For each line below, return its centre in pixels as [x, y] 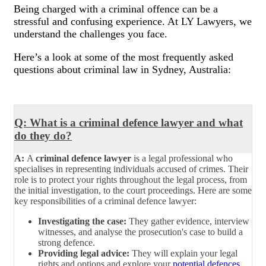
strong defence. [66, 243]
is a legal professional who [182, 159]
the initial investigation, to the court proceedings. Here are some [133, 191]
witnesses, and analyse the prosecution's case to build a [140, 232]
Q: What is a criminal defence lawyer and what [129, 122]
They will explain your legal [183, 254]
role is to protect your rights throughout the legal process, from [131, 180]
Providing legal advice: [84, 254]
